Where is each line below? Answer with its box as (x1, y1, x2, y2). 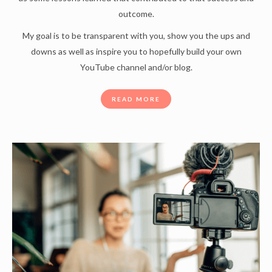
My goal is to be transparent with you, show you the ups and (22, 30, 250, 41)
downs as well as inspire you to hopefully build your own (30, 46, 242, 57)
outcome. (118, 8, 154, 19)
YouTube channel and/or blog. (80, 62, 192, 73)
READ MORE (112, 95, 160, 103)
